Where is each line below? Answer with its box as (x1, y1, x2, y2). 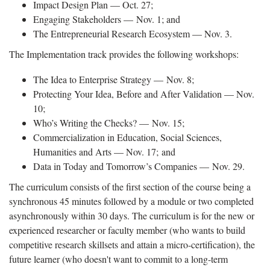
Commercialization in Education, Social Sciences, (33, 130, 222, 143)
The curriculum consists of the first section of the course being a (9, 180, 251, 193)
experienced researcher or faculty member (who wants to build (9, 223, 245, 236)
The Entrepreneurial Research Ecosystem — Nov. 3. (33, 27, 232, 40)
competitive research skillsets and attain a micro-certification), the (9, 237, 255, 251)
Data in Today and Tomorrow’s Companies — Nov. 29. (33, 159, 245, 172)
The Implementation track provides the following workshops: (9, 47, 239, 60)
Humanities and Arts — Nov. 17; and (33, 145, 175, 158)
